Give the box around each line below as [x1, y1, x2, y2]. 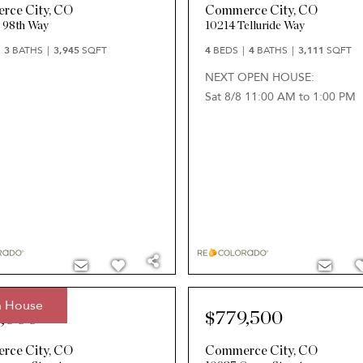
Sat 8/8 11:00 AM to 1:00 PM [204, 89, 356, 105]
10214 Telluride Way [204, 20, 305, 32]
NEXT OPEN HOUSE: [204, 70, 314, 85]
